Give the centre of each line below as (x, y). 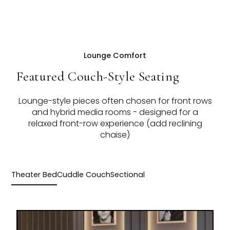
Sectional (128, 175)
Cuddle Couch (84, 175)
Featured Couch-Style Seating (98, 76)
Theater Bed (34, 175)
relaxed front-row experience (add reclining (115, 124)
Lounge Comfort (115, 56)
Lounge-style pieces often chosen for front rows (115, 101)
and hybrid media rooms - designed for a (115, 112)
